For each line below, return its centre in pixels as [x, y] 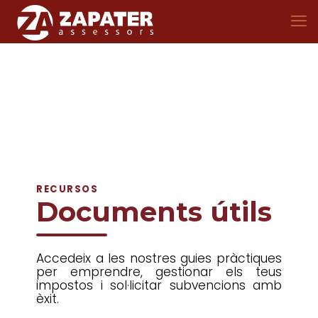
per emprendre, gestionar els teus [159, 272]
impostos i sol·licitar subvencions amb [159, 285]
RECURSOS [67, 189]
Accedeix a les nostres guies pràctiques [159, 258]
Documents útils [154, 212]
